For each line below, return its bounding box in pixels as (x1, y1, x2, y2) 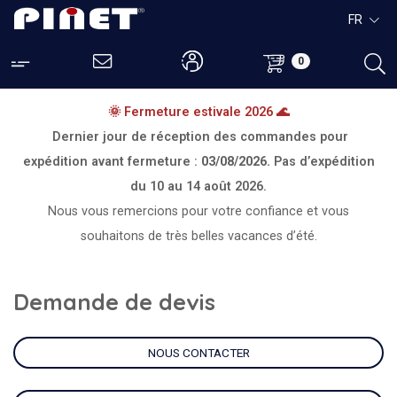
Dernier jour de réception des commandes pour (52, 129, 348, 144)
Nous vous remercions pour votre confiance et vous (48, 204, 349, 219)
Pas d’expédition (273, 154, 375, 169)
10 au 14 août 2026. (150, 179, 267, 194)
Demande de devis (13, 288, 215, 315)
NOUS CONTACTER (147, 346, 250, 360)
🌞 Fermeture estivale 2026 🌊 (108, 105, 289, 120)
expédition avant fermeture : (22, 154, 201, 169)
